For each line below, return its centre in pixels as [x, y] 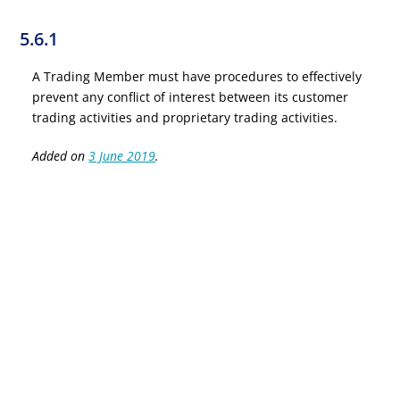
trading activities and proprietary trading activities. [185, 117]
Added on [61, 156]
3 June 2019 [122, 156]
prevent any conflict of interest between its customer [191, 97]
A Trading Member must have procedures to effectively [197, 76]
